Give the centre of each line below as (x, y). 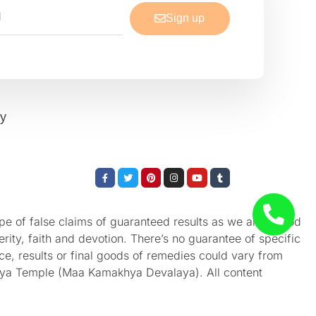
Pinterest (169, 171)
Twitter (142, 171)
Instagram (194, 171)
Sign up (186, 18)
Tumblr (234, 171)
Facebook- (127, 171)
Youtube (214, 171)
